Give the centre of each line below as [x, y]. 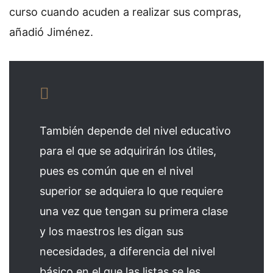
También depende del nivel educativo [135, 130]
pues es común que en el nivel [116, 171]
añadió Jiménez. [51, 32]
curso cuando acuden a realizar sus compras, [125, 12]
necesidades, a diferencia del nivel [127, 251]
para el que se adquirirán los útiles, [128, 151]
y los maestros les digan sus [112, 231]
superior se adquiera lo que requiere [131, 191]
